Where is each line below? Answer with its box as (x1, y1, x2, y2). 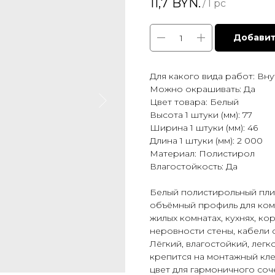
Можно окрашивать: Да (150, 83, 255, 95)
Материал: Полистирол (150, 148, 255, 160)
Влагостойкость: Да (150, 161, 238, 172)
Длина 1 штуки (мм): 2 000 (150, 135, 263, 147)
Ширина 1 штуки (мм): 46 (150, 122, 258, 134)
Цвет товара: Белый (150, 96, 239, 108)
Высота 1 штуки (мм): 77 (150, 109, 252, 121)
